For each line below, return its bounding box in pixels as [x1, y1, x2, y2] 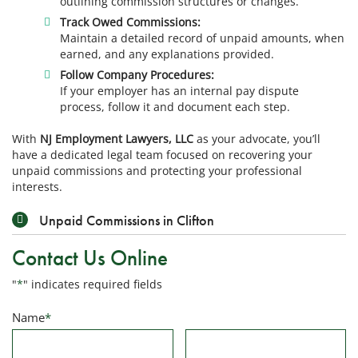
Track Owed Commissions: [60, 14, 201, 30]
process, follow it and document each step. [60, 99, 291, 115]
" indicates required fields [23, 276, 162, 292]
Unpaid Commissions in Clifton [38, 210, 214, 229]
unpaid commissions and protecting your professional [12, 163, 302, 179]
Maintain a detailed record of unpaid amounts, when [60, 30, 345, 46]
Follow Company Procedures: [60, 67, 215, 83]
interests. [12, 179, 62, 195]
